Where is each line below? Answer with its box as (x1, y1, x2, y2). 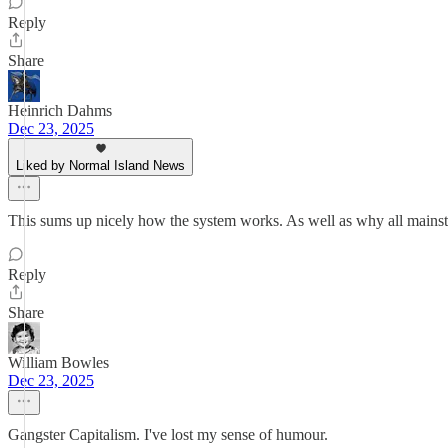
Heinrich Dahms (8, 102, 112, 119)
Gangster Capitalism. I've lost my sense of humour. (8, 426, 328, 443)
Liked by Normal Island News (16, 158, 185, 173)
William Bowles (8, 354, 109, 371)
